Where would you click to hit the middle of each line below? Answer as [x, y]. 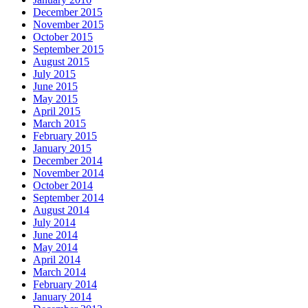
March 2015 [59, 123]
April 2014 [57, 259]
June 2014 [55, 234]
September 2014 [68, 197]
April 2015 [57, 111]
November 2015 [68, 24]
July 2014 [54, 222]
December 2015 [68, 12]
